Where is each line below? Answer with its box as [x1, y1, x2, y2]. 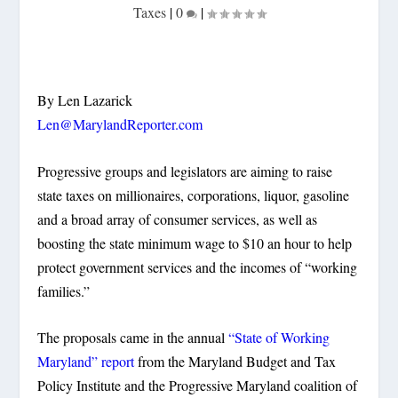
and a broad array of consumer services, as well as [37, 209, 318, 228]
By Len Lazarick [37, 90, 133, 109]
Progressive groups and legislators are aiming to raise [37, 161, 333, 180]
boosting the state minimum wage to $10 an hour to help [37, 233, 353, 252]
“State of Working [228, 328, 330, 347]
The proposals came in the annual [37, 328, 229, 347]
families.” [37, 281, 91, 300]
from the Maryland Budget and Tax [134, 352, 337, 371]
